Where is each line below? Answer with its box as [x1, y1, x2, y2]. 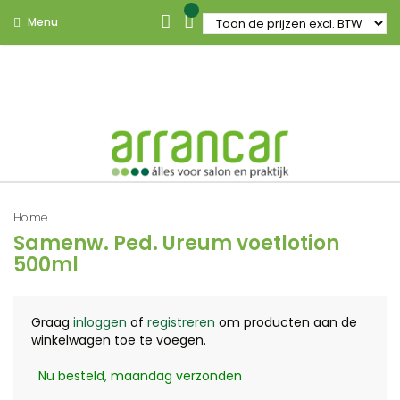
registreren [147, 313, 215, 331]
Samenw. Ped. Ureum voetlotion [13, 229, 339, 257]
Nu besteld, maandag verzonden [38, 367, 243, 385]
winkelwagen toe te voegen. [31, 331, 206, 349]
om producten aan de [215, 313, 357, 331]
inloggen [73, 313, 127, 331]
